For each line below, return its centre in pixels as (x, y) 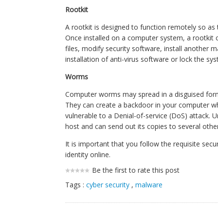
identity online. (88, 154)
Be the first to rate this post (136, 170)
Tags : (76, 185)
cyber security (108, 185)
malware (149, 185)
